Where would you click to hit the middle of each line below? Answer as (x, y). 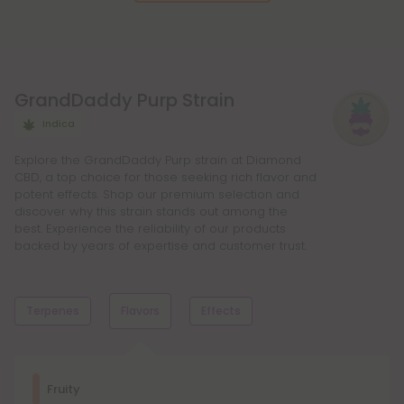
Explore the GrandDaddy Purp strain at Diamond (158, 161)
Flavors (140, 311)
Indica (59, 124)
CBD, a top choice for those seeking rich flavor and (165, 178)
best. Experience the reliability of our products (150, 229)
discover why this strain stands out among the (151, 212)
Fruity (64, 390)
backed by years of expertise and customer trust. (161, 246)
